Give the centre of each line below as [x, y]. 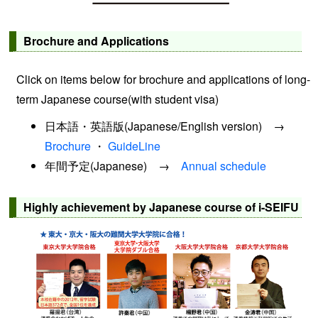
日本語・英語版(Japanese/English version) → [171, 126]
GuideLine [135, 146]
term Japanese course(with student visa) [118, 99]
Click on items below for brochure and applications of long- [164, 79]
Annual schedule [224, 166]
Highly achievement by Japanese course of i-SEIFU [161, 207]
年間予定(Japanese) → [113, 166]
